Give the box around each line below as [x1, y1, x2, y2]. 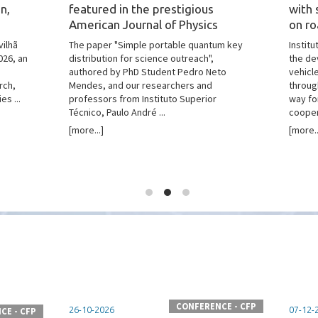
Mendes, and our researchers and [68, 79, 212, 92]
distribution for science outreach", [68, 52, 214, 65]
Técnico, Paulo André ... [68, 106, 165, 119]
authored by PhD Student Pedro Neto [68, 65, 226, 78]
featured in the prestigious [68, 2, 214, 16]
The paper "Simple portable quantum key [68, 38, 243, 51]
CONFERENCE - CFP [176, 301, 257, 312]
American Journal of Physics [68, 18, 218, 31]
